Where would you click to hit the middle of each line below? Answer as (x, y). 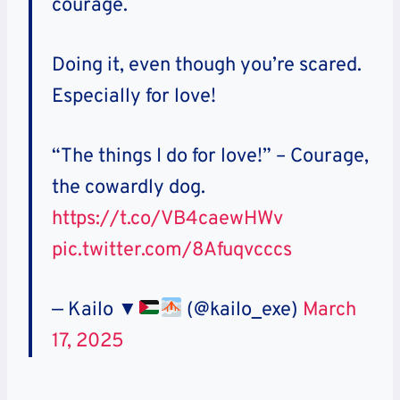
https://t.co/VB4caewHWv (167, 219)
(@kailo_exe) (243, 310)
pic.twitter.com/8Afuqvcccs (172, 250)
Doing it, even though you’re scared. (207, 65)
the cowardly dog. (129, 187)
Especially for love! (134, 96)
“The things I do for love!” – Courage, (210, 156)
